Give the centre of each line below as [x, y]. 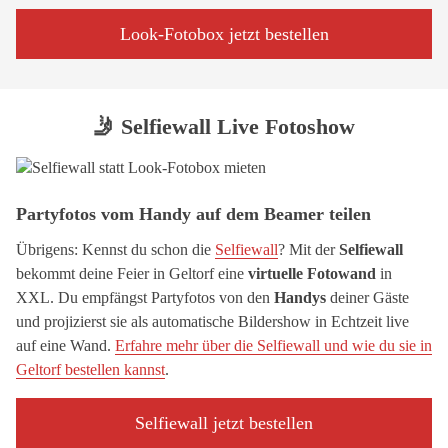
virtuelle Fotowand [312, 273]
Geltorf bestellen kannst [90, 369]
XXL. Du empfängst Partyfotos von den [145, 297]
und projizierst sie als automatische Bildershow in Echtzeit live [212, 321]
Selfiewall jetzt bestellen [224, 423]
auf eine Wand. [65, 345]
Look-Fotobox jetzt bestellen [224, 34]
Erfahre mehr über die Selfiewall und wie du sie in [273, 345]
